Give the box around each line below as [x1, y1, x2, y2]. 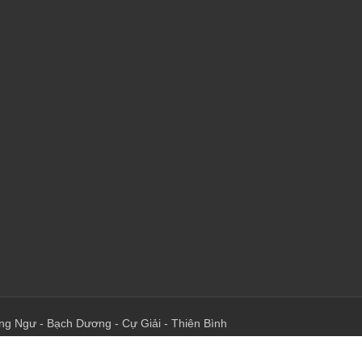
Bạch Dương [47, 316, 112, 330]
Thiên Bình [171, 316, 227, 330]
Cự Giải [122, 316, 161, 330]
